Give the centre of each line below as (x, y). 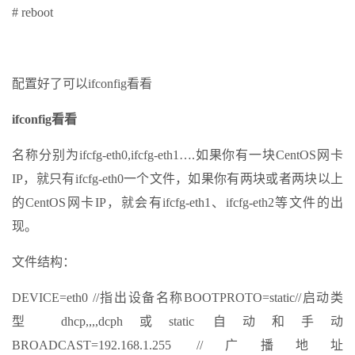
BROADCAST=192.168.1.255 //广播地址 (177, 345)
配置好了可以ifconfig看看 (82, 84)
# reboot (32, 13)
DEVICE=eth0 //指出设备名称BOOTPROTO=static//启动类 (177, 298)
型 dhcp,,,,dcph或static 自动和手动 (177, 322)
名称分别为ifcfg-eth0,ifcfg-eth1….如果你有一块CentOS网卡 (177, 155)
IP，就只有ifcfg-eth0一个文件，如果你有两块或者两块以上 (177, 179)
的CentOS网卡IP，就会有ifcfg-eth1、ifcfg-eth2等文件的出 (177, 203)
